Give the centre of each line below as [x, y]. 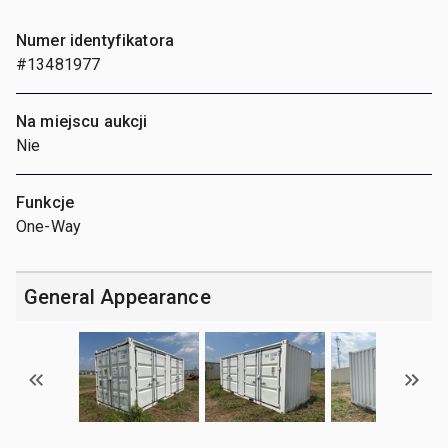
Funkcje [45, 202]
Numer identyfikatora [95, 40]
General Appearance [117, 296]
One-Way [49, 226]
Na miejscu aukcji [82, 121]
